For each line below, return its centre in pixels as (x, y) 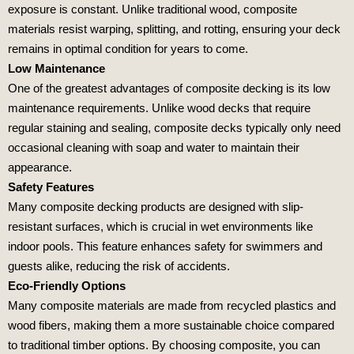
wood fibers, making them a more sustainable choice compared (171, 326)
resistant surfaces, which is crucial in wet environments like (160, 227)
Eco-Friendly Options (67, 286)
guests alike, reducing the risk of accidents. (119, 266)
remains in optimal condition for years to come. (128, 49)
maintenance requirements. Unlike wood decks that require (159, 108)
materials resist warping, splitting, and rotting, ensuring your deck (174, 29)
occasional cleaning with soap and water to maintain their (154, 148)
